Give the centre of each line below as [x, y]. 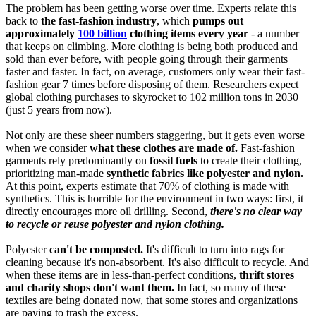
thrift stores [267, 275]
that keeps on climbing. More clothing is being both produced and [152, 47]
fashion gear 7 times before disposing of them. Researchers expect [152, 85]
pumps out [218, 21]
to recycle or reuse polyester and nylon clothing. [115, 224]
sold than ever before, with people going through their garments [147, 59]
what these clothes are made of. [164, 148]
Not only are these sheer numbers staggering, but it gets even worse [155, 135]
